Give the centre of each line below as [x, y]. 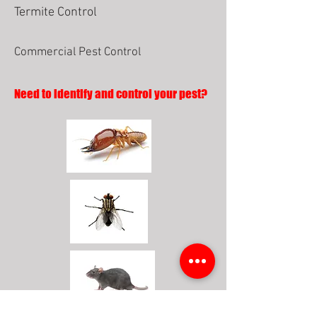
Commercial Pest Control [77, 52]
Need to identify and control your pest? [111, 94]
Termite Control [56, 12]
